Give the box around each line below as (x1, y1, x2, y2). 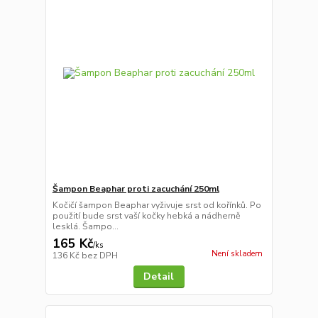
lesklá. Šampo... (52, 220, 119, 232)
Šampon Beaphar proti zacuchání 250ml (52, 182, 219, 194)
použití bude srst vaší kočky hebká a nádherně (52, 209, 241, 221)
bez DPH (81, 249, 118, 261)
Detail (143, 269, 175, 283)
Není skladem (211, 248, 263, 259)
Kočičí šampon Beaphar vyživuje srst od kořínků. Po (52, 199, 261, 211)
